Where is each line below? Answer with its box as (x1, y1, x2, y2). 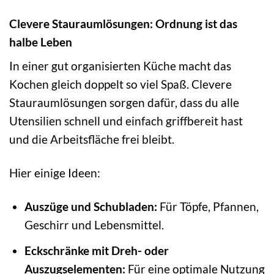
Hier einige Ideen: (9, 166, 100, 180)
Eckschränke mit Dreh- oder (24, 243, 169, 257)
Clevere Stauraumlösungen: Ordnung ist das (9, 16, 237, 31)
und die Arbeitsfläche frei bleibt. (9, 132, 174, 147)
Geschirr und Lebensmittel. (24, 218, 164, 232)
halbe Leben (9, 34, 72, 49)
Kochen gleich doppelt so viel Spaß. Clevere (9, 77, 232, 92)
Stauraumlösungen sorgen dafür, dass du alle (9, 95, 239, 110)
